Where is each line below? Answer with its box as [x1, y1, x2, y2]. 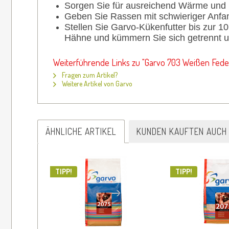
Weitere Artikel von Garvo [60, 79, 132, 88]
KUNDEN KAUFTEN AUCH [136, 125, 227, 137]
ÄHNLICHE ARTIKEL [45, 125, 117, 137]
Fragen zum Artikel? [60, 70, 118, 79]
